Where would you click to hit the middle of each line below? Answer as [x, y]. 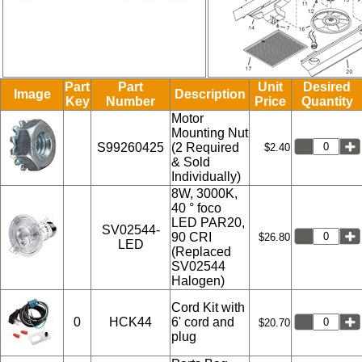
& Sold [191, 162]
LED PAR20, [208, 222]
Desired [327, 86]
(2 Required [205, 147]
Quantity [327, 101]
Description [210, 94]
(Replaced [201, 251]
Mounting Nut [210, 133]
